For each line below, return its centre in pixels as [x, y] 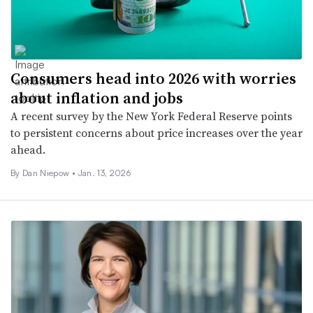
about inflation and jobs [97, 97]
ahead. [28, 149]
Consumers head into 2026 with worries [153, 78]
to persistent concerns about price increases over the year [156, 132]
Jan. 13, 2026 [104, 173]
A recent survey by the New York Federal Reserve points [151, 116]
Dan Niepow [47, 173]
